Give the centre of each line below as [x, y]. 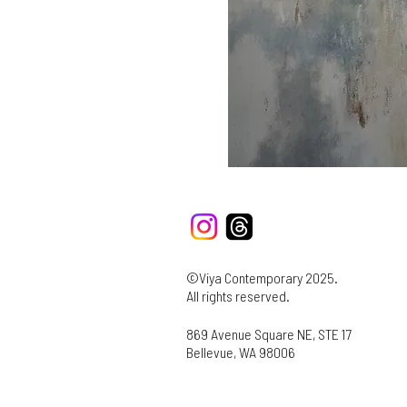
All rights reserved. [238, 296]
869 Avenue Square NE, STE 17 [269, 334]
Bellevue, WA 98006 [241, 352]
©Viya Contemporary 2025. [262, 278]
